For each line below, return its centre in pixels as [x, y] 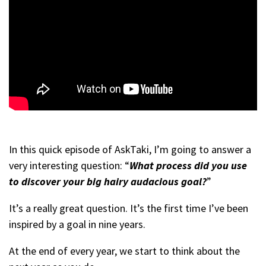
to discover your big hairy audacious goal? [108, 181]
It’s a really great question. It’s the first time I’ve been [129, 208]
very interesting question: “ [69, 165]
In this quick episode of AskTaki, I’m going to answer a [130, 149]
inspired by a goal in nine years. [77, 224]
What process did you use [188, 165]
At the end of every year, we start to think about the [124, 251]
